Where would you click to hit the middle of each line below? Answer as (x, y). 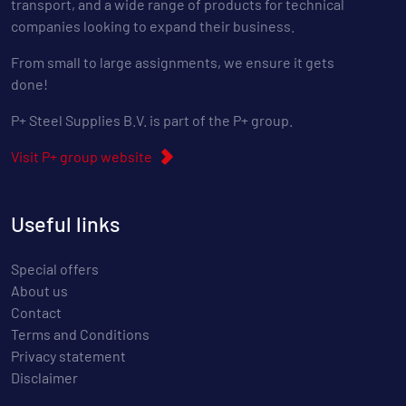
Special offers (55, 269)
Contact (36, 313)
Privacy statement (68, 356)
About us (39, 291)
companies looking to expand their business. (153, 26)
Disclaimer (44, 378)
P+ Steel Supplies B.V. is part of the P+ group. (152, 121)
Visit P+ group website (82, 157)
